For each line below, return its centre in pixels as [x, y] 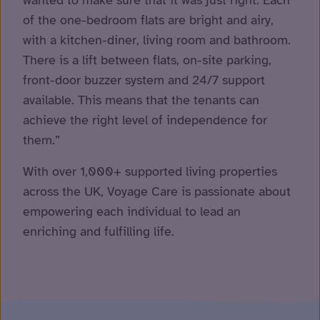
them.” [41, 140]
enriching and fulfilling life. [99, 231]
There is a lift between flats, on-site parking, [147, 60]
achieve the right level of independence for [145, 120]
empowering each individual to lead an [132, 211]
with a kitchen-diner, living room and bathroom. [157, 40]
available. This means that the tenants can [141, 100]
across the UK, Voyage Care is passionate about [157, 191]
